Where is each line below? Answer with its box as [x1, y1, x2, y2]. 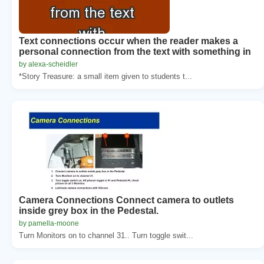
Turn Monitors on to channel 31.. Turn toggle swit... [19, 230, 193, 240]
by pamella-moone [19, 219, 79, 227]
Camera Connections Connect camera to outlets [19, 194, 234, 205]
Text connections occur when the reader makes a [19, 35, 238, 46]
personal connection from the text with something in [19, 46, 251, 57]
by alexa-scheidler [19, 60, 78, 68]
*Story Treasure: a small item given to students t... [19, 71, 192, 81]
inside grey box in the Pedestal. [19, 205, 159, 216]
